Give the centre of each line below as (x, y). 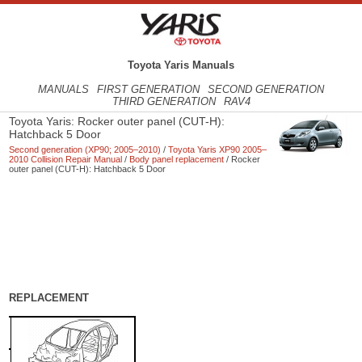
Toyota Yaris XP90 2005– (218, 150)
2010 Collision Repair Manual (66, 160)
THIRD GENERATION (164, 102)
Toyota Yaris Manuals (181, 65)
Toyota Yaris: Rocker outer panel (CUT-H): (117, 122)
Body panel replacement (177, 160)
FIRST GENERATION (148, 90)
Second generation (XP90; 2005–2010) (85, 150)
